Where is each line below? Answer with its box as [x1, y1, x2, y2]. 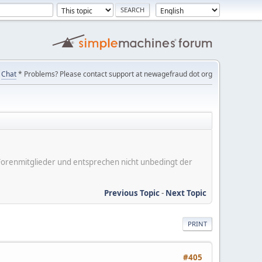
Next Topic [166, 187, 206, 198]
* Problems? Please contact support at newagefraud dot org [16, 69, 212, 79]
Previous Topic [104, 187, 160, 198]
